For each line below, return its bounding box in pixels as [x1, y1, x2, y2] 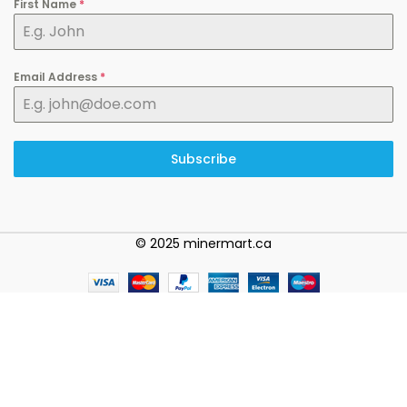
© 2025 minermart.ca [135, 234, 272, 253]
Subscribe [170, 150, 236, 169]
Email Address [14, 69, 100, 85]
